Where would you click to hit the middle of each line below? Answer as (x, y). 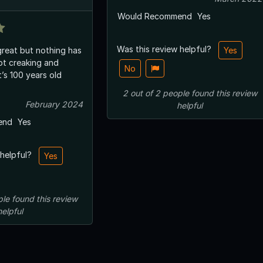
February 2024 (54, 104)
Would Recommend (155, 16)
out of (141, 93)
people (176, 93)
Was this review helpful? (165, 49)
